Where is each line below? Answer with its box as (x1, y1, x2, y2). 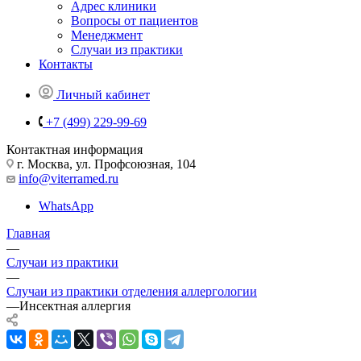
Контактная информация (6, 142, 143, 156)
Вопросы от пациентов (71, 13, 198, 27)
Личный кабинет (56, 87, 150, 102)
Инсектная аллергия (19, 298, 131, 313)
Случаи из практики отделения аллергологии (6, 284, 257, 298)
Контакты (39, 56, 93, 71)
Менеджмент (71, 27, 143, 42)
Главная (6, 226, 50, 240)
